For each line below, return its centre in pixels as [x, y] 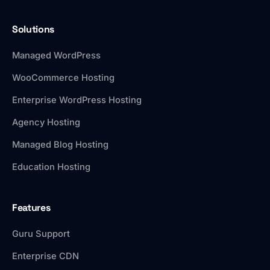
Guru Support [41, 234]
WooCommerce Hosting [63, 78]
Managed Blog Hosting [60, 145]
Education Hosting [51, 167]
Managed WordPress [56, 56]
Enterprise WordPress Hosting [77, 100]
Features [31, 208]
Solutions [33, 30]
